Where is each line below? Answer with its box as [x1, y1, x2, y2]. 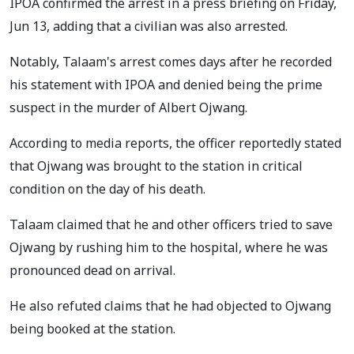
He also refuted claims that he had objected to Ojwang [9, 296, 331, 314]
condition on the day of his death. [9, 179, 209, 198]
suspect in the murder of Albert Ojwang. [9, 98, 247, 116]
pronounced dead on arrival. [9, 261, 182, 279]
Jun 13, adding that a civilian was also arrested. [9, 17, 291, 35]
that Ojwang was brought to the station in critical [9, 156, 303, 175]
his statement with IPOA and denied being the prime [9, 75, 322, 93]
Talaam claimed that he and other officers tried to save [9, 215, 333, 233]
